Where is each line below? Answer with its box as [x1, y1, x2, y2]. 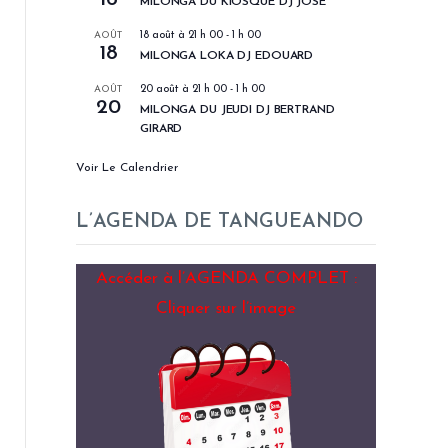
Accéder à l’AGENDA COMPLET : [95, 270, 357, 288]
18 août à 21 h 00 [140, 30, 223, 41]
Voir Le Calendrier [76, 162, 178, 174]
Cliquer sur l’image [156, 300, 296, 318]
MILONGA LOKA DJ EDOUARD [140, 50, 314, 62]
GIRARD [140, 123, 183, 135]
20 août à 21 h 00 [140, 84, 227, 95]
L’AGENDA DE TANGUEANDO [76, 212, 363, 232]
